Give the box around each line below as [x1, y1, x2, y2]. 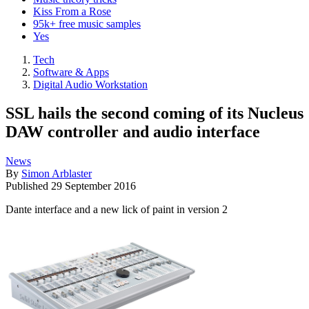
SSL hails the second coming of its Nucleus [6, 104, 303, 123]
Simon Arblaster [21, 168, 92, 180]
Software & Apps [33, 66, 109, 78]
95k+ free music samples [33, 17, 141, 30]
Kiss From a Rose [33, 5, 111, 17]
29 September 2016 [51, 180, 136, 192]
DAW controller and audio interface [6, 123, 260, 141]
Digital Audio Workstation [33, 78, 148, 90]
